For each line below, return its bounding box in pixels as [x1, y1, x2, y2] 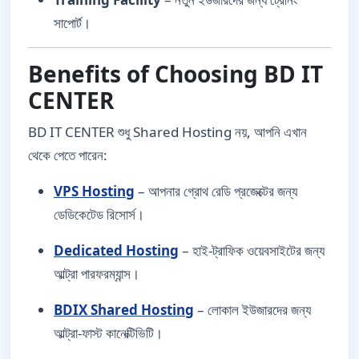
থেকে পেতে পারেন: [28, 146, 107, 164]
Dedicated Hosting [54, 241, 179, 260]
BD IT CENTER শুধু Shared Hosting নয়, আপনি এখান [28, 123, 307, 141]
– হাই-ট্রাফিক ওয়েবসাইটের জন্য [179, 241, 325, 260]
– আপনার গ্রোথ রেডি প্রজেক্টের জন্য [135, 182, 297, 200]
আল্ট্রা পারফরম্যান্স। [54, 264, 139, 283]
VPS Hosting [54, 182, 135, 200]
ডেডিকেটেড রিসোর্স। [54, 205, 144, 224]
